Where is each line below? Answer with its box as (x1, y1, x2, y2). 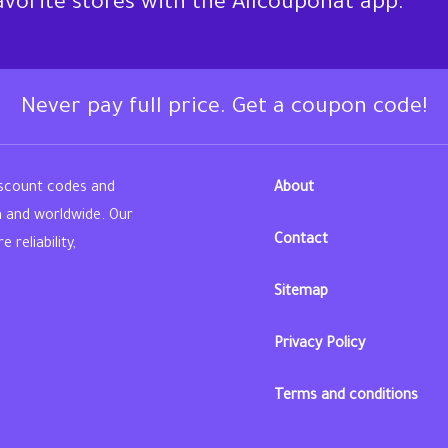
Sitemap (274, 284, 328, 301)
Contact (274, 232, 328, 249)
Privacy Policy (274, 336, 365, 353)
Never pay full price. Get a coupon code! (21, 96, 427, 121)
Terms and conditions (274, 388, 418, 405)
